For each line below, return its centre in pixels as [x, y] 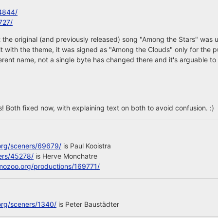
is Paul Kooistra [86, 146]
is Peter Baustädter [88, 204]
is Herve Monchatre [65, 156]
